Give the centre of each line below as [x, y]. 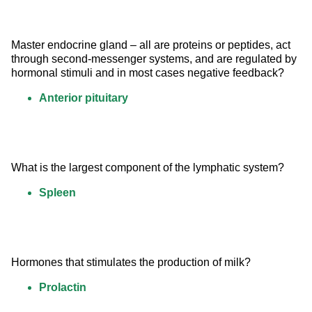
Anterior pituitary [84, 98]
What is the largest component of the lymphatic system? [148, 168]
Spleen [57, 193]
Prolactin [63, 288]
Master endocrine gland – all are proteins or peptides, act [152, 45]
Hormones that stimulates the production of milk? [131, 263]
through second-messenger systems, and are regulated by [155, 59]
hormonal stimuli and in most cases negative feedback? [148, 73]
